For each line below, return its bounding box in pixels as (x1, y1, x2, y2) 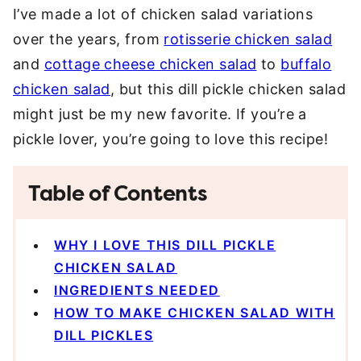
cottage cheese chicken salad (44, 56, 257, 73)
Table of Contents (28, 180, 208, 208)
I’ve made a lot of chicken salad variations (13, 6, 313, 23)
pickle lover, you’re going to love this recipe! (13, 131, 329, 147)
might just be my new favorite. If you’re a (13, 106, 307, 122)
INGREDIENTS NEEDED (54, 282, 220, 298)
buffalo (280, 56, 332, 73)
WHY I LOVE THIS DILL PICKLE (54, 237, 276, 253)
